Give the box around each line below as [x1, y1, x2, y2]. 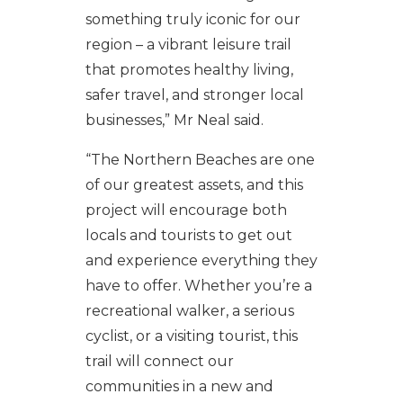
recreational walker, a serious [85, 301, 294, 319]
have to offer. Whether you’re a [85, 276, 312, 294]
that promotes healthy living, [85, 60, 293, 78]
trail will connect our [85, 352, 234, 370]
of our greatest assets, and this [85, 175, 303, 193]
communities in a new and [85, 377, 273, 395]
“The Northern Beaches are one [85, 150, 315, 168]
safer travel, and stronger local [85, 85, 304, 103]
